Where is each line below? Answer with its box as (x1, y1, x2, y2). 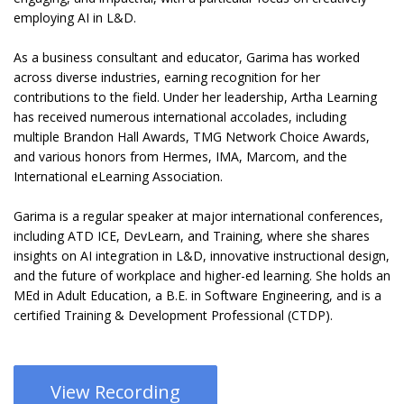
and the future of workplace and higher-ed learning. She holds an (14, 267, 390, 285)
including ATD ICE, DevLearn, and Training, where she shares (14, 227, 370, 245)
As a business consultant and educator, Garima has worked (14, 49, 360, 67)
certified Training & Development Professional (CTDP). (14, 307, 333, 325)
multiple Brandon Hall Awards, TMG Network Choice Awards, (14, 128, 370, 146)
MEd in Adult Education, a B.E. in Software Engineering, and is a (14, 287, 381, 305)
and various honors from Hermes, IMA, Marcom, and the (14, 148, 347, 166)
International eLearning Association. (14, 168, 223, 186)
